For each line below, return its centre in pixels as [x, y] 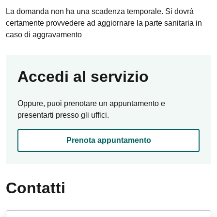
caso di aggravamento [44, 35]
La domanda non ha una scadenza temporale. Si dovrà [100, 11]
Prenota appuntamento [108, 140]
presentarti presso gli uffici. [63, 115]
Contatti [36, 188]
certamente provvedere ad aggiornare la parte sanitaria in [104, 23]
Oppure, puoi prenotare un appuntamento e [91, 103]
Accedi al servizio [83, 77]
